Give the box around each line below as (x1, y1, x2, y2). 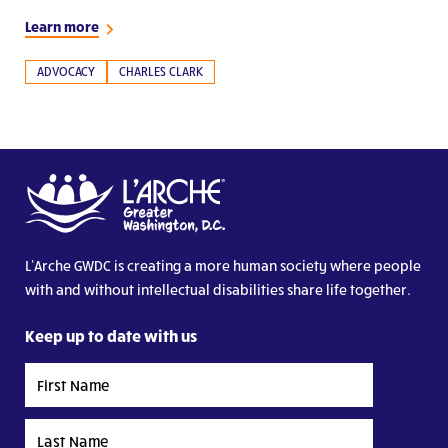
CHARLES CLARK (119, 64, 203, 80)
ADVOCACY (37, 64, 95, 80)
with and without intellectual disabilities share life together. (25, 281, 411, 299)
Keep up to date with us (25, 326, 197, 346)
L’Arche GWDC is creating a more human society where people (25, 257, 421, 275)
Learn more (25, 18, 99, 36)
